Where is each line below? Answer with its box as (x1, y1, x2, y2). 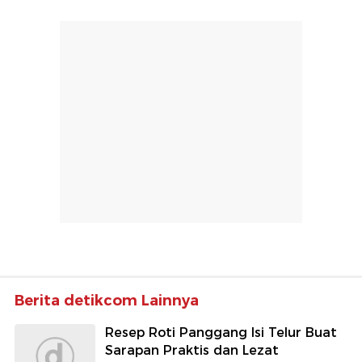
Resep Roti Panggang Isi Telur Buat (105, 325, 337, 341)
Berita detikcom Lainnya (15, 292, 199, 310)
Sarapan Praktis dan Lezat (105, 343, 279, 359)
